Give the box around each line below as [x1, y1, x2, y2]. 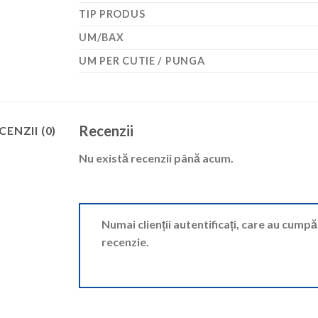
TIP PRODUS [79, 8, 146, 21]
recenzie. [102, 235, 150, 249]
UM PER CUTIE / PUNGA [79, 55, 205, 67]
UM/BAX [79, 31, 124, 44]
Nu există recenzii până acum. [79, 151, 234, 165]
